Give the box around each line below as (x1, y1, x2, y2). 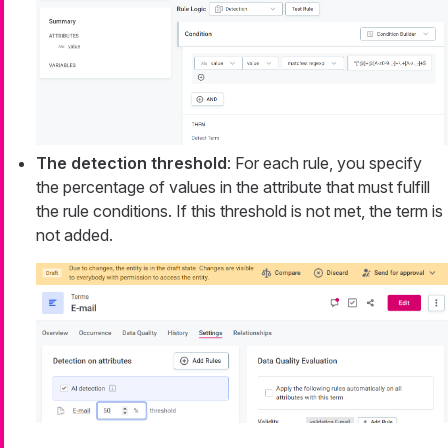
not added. (36, 225, 113, 246)
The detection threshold (36, 153, 227, 174)
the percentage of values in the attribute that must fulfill (36, 177, 430, 198)
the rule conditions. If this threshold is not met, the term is (36, 201, 443, 222)
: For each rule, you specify (227, 153, 422, 174)
